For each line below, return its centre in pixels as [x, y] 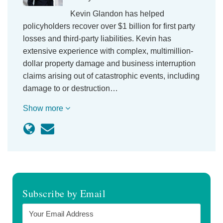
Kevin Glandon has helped [117, 14]
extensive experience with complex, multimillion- [108, 51]
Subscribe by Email [64, 193]
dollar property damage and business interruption [109, 63]
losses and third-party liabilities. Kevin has [97, 39]
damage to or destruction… [70, 88]
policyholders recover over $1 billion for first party [109, 26]
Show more [44, 108]
